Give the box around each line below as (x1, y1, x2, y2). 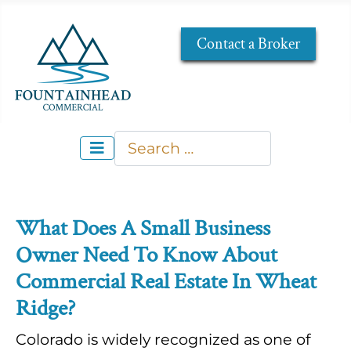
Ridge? (16, 294, 75, 324)
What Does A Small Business (16, 214, 270, 244)
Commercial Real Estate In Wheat (16, 267, 317, 297)
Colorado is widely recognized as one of (16, 330, 311, 349)
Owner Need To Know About (16, 241, 277, 270)
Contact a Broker (197, 34, 301, 54)
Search (114, 131, 166, 150)
